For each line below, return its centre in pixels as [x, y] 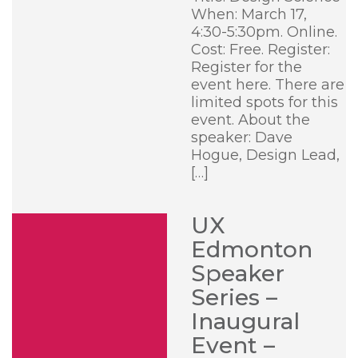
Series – [234, 297]
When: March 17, [249, 14]
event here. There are [268, 85]
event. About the [251, 120]
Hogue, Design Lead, [265, 155]
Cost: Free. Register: [261, 50]
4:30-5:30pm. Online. [264, 32]
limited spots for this [265, 102]
